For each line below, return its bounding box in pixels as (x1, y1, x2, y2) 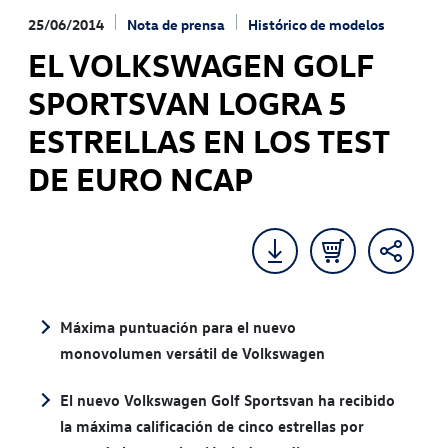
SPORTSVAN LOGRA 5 (28, 83, 347, 123)
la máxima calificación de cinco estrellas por (60, 415, 364, 436)
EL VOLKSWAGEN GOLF (28, 45, 373, 85)
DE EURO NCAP (28, 159, 253, 199)
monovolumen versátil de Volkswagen (60, 343, 325, 364)
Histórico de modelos (248, 15, 385, 35)
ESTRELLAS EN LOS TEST (28, 121, 389, 161)
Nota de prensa (127, 15, 225, 35)
